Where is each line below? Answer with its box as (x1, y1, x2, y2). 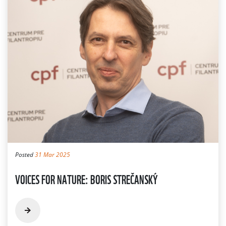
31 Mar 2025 (35, 150, 70, 159)
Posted (15, 150, 35, 159)
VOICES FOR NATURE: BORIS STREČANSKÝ (15, 169, 158, 188)
